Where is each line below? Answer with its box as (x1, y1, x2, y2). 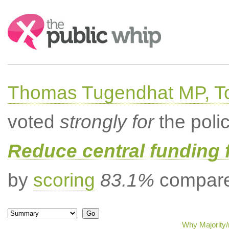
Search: (7, 14, 36, 23)
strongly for (59, 111, 154, 132)
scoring (33, 170, 95, 191)
